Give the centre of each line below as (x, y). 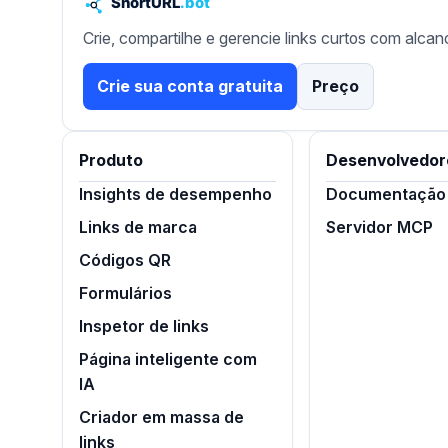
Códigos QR (125, 260)
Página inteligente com (168, 359)
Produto (111, 160)
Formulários (125, 293)
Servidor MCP (380, 227)
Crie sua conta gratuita (190, 86)
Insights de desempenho (175, 194)
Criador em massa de (161, 417)
